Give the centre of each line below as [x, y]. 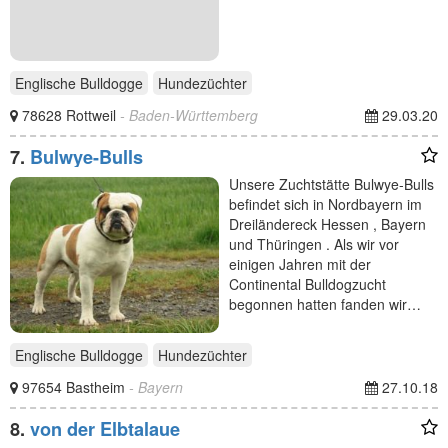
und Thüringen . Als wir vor [314, 243]
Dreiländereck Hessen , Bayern [327, 223]
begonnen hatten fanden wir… [325, 303]
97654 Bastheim [75, 387]
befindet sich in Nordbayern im [325, 203]
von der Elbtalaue [105, 429]
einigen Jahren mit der [300, 263]
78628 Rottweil [71, 114]
